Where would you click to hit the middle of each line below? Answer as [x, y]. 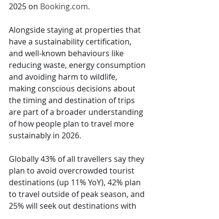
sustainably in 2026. [45, 135]
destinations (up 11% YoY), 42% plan [76, 182]
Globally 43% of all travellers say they [77, 159]
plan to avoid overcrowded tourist [73, 170]
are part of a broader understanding [77, 112]
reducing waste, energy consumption [78, 65]
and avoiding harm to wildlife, [64, 77]
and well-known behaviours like [67, 53]
